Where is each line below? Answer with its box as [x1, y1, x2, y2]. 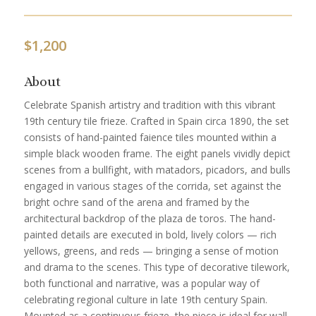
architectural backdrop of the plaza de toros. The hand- [23, 212, 276, 226]
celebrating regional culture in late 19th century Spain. [23, 293, 267, 307]
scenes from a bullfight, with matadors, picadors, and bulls [23, 163, 291, 177]
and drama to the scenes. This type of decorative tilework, [23, 260, 290, 274]
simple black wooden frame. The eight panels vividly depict [23, 147, 291, 161]
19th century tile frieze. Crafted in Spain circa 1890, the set [23, 114, 289, 128]
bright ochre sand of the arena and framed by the [23, 195, 250, 209]
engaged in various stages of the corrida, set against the [23, 179, 281, 193]
